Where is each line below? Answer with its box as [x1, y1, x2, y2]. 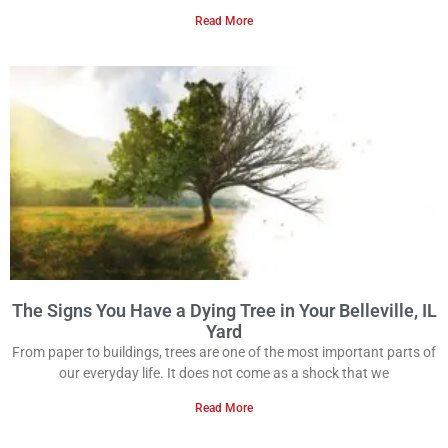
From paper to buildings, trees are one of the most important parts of [12, 344, 436, 361]
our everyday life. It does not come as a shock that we [59, 365, 389, 382]
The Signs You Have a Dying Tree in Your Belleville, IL [11, 300, 437, 322]
